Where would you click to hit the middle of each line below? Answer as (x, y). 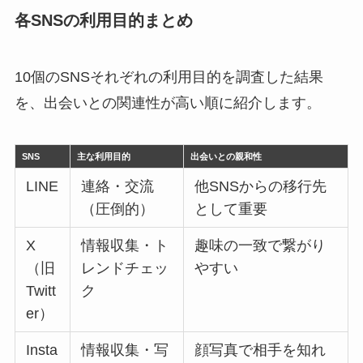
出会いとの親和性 (226, 157)
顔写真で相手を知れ (261, 350)
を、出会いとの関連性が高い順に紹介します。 (167, 102)
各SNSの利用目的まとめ (103, 21)
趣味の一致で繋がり (261, 246)
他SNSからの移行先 (261, 187)
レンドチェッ (125, 269)
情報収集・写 (125, 350)
